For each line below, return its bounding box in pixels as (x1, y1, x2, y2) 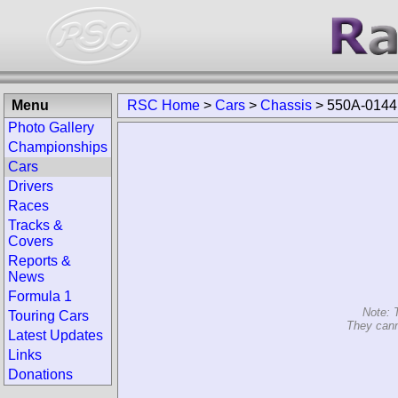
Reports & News (8, 237, 111, 252)
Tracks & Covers (8, 218, 112, 233)
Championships (8, 139, 107, 155)
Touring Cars (8, 276, 89, 291)
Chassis (296, 98, 347, 113)
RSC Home (163, 98, 235, 113)
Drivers (8, 179, 53, 194)
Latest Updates (8, 296, 103, 311)
